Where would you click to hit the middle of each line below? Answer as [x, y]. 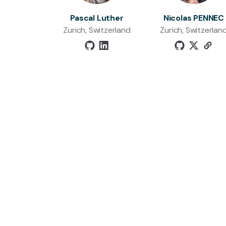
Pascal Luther [97, 18]
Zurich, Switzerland [97, 30]
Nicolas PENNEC [194, 18]
